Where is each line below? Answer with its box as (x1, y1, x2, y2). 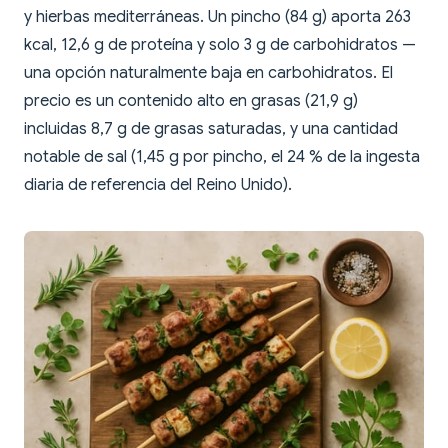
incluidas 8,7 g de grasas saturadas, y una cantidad (24, 119, 398, 140)
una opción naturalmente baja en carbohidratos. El (24, 63, 393, 84)
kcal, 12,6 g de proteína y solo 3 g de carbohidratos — (24, 35, 416, 56)
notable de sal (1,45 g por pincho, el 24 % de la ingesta (24, 147, 420, 168)
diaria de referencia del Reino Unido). (24, 175, 292, 196)
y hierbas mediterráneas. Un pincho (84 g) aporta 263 (24, 7, 411, 28)
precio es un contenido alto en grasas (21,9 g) (24, 91, 358, 112)
